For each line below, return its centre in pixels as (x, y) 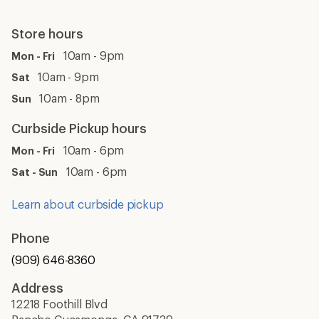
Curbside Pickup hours (79, 128)
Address (37, 288)
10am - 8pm (65, 98)
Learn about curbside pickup (88, 204)
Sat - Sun (35, 172)
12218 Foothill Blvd (59, 304)
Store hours (47, 33)
